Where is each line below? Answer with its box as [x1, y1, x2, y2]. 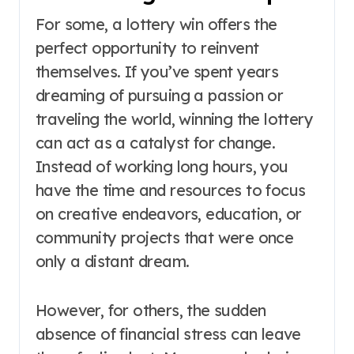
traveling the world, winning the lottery [36, 109, 313, 129]
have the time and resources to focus [36, 180, 306, 200]
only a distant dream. [36, 251, 190, 271]
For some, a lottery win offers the [36, 14, 277, 34]
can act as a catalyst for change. [36, 133, 276, 153]
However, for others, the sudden [36, 300, 266, 320]
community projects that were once [36, 228, 294, 247]
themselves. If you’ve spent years [36, 62, 279, 81]
